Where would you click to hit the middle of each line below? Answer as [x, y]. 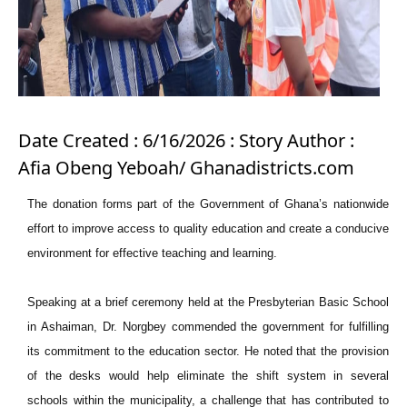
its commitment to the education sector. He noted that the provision [208, 351]
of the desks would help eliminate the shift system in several [208, 376]
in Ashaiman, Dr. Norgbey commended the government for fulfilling [208, 327]
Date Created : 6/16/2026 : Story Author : [186, 140]
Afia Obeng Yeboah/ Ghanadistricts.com [186, 168]
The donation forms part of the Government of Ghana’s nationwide [208, 204]
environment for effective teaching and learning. [152, 253]
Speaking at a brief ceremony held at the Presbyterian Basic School [208, 302]
